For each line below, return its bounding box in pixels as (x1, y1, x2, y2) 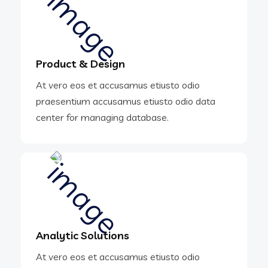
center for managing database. (36, 111, 169, 123)
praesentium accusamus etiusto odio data (36, 95, 215, 107)
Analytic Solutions (36, 229, 129, 243)
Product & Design (36, 56, 125, 71)
